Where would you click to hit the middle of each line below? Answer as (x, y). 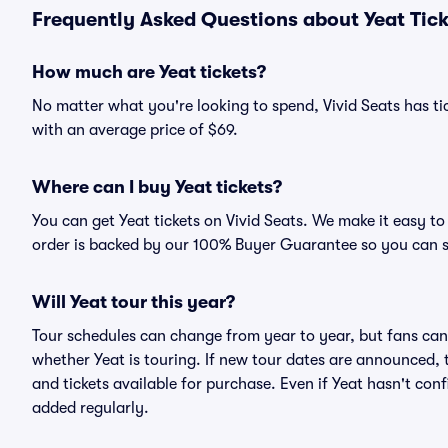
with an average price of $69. (135, 130)
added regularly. (90, 408)
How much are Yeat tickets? (149, 72)
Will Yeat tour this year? (133, 302)
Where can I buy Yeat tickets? (157, 187)
